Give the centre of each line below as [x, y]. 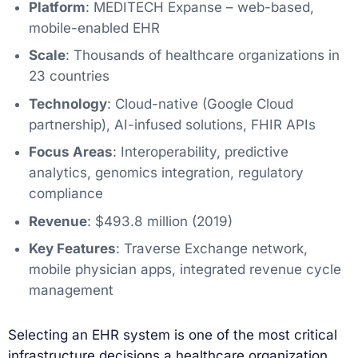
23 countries [69, 76]
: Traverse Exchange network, [211, 249]
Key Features [72, 249]
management [71, 290]
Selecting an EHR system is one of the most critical [173, 335]
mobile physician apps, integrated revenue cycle [185, 270]
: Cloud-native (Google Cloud [200, 103]
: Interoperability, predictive [200, 152]
